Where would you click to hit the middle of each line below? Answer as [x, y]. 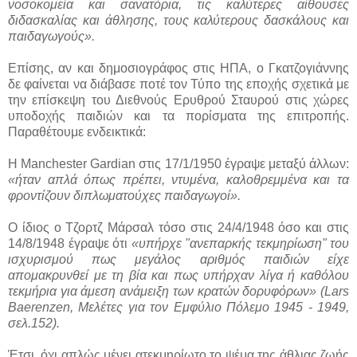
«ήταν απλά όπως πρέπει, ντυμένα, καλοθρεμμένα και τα [178, 179]
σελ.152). [34, 323]
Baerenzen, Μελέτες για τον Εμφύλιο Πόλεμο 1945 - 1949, [178, 307]
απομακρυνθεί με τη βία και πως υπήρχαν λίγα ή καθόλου [178, 275]
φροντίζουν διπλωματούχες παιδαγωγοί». [124, 195]
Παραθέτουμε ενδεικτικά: [77, 131]
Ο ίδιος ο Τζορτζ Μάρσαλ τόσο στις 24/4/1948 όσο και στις [178, 227]
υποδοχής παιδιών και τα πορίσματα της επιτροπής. [178, 116]
